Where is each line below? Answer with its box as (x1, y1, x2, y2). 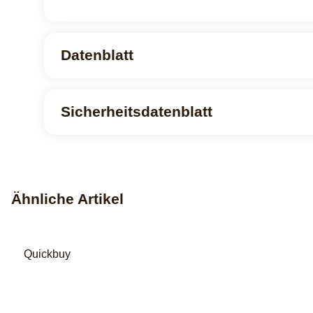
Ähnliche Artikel (11, 190, 124, 208)
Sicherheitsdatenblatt (61, 103, 212, 120)
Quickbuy (24, 247, 71, 260)
